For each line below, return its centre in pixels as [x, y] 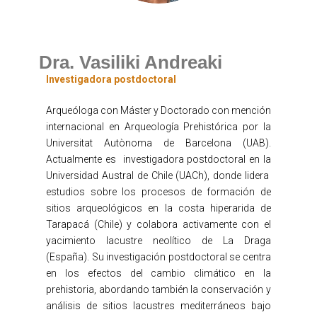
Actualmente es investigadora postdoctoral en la [158, 159]
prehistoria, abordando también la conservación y [158, 289]
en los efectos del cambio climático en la [158, 273]
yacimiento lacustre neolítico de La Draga [158, 240]
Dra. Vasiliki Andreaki [131, 62]
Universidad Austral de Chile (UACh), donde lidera [158, 175]
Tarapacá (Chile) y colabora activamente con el [158, 224]
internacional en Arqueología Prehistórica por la [158, 126]
